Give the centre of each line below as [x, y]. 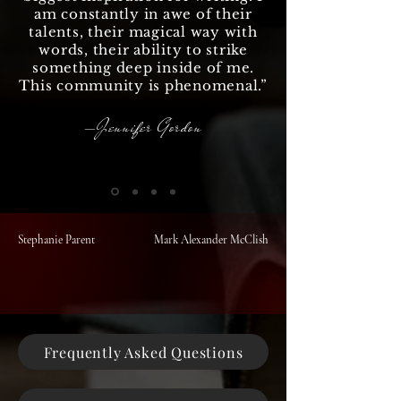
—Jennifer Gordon [143, 127]
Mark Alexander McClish [211, 240]
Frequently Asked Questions [143, 352]
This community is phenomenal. [140, 85]
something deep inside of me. [143, 68]
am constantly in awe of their [143, 14]
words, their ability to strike [143, 50]
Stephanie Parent [56, 240]
